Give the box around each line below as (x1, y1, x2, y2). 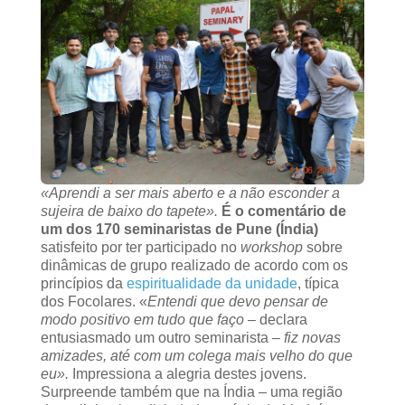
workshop (240, 239, 306, 255)
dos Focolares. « (40, 293, 147, 309)
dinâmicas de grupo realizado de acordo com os (40, 257, 348, 273)
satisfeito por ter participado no (40, 239, 240, 255)
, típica (297, 275, 339, 291)
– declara (247, 311, 307, 327)
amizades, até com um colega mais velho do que (40, 347, 353, 363)
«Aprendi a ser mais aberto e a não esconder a (40, 184, 340, 201)
